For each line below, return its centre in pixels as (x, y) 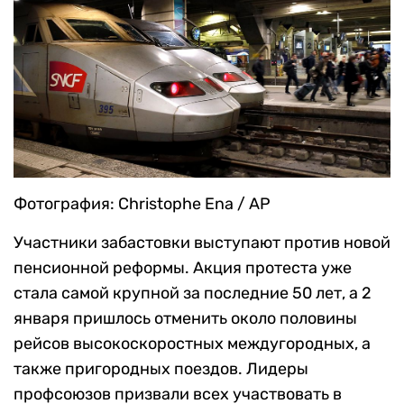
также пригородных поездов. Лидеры (161, 368)
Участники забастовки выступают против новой (202, 242)
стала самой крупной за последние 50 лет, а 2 (193, 293)
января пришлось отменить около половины (185, 318)
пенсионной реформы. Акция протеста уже (183, 267)
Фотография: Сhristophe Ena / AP (142, 203)
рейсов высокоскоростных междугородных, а (192, 343)
